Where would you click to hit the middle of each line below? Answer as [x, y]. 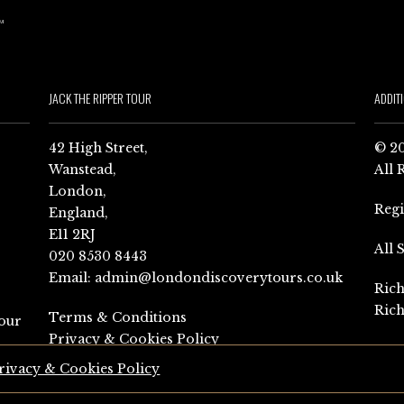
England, [79, 213]
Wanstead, [83, 170]
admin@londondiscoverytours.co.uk [219, 278]
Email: [72, 278]
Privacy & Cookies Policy [134, 339]
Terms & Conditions [118, 317]
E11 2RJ [73, 234]
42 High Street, [99, 148]
